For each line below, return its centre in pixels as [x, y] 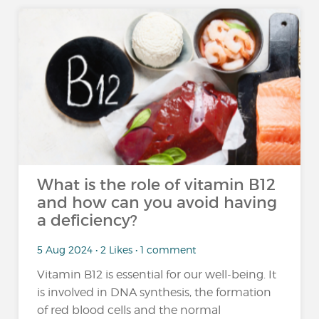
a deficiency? [88, 220]
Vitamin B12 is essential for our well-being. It [157, 275]
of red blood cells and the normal [129, 310]
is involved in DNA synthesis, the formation [155, 293]
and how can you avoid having [157, 203]
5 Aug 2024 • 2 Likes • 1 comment [117, 249]
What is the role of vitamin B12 [157, 185]
